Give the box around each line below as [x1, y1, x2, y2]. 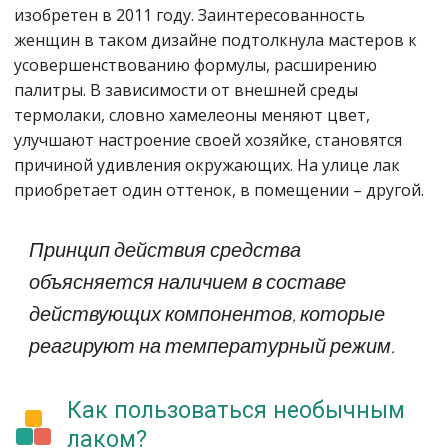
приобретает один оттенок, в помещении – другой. [14, 179, 424, 202]
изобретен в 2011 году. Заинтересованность [14, 4, 365, 27]
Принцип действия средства [29, 237, 301, 262]
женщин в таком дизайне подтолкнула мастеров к [14, 29, 417, 52]
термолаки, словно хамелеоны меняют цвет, [14, 104, 370, 127]
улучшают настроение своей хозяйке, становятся [14, 129, 402, 152]
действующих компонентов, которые [29, 301, 385, 326]
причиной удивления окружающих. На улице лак [14, 154, 400, 177]
